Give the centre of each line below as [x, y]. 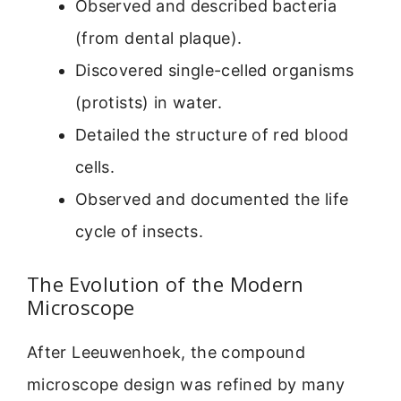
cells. [95, 166]
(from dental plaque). [159, 38]
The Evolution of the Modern [166, 283]
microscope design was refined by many [186, 384]
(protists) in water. [149, 102]
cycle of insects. [140, 231]
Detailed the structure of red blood [212, 134]
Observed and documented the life [212, 199]
